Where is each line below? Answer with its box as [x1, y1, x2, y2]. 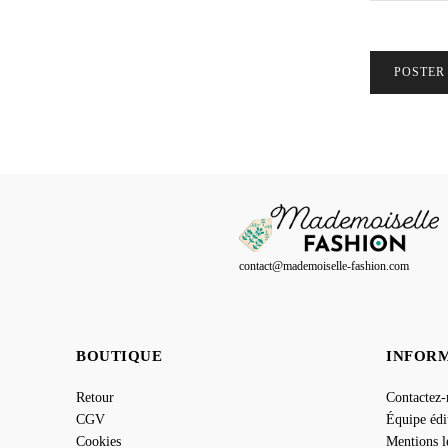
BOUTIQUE [76, 348, 162, 365]
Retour [76, 390, 114, 406]
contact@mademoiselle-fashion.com [239, 259, 410, 274]
